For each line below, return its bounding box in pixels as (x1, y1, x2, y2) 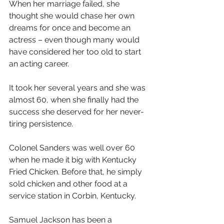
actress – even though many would (9, 35, 141, 44)
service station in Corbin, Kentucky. (9, 191, 138, 200)
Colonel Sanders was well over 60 (9, 143, 137, 152)
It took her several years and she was (9, 83, 147, 92)
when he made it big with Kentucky (9, 155, 138, 164)
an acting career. (9, 59, 69, 68)
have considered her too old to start (9, 47, 143, 56)
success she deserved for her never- (9, 107, 144, 116)
